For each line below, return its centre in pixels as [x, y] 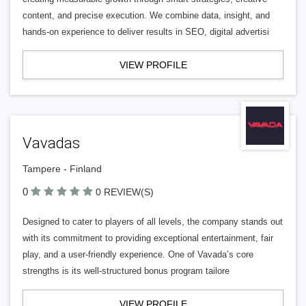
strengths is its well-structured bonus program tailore [126, 271]
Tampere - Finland [62, 169]
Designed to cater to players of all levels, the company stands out [153, 222]
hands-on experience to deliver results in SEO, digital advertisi [146, 32]
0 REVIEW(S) [125, 192]
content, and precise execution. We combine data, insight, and [146, 15]
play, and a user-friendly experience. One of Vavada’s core [138, 254]
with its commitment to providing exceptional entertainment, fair [148, 238]
